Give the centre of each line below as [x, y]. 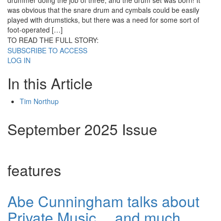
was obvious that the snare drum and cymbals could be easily [103, 10]
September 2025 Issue [82, 129]
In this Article [50, 83]
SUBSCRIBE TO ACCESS [47, 51]
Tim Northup [39, 101]
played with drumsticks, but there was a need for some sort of [103, 20]
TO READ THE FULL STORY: [53, 40]
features [34, 170]
